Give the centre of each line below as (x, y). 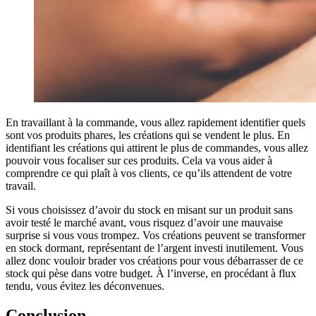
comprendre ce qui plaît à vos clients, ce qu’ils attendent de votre (149, 173)
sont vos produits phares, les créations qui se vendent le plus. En (148, 135)
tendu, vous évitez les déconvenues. (85, 286)
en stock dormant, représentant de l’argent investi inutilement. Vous (154, 248)
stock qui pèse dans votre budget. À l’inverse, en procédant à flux (151, 273)
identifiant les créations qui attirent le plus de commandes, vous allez (157, 147)
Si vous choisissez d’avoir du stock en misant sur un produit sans (149, 209)
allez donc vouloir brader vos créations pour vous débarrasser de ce (154, 260)
